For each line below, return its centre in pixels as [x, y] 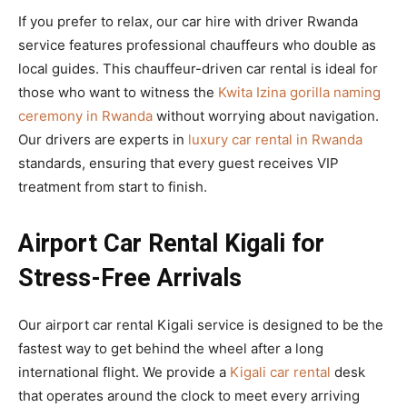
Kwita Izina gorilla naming [299, 93]
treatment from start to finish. [113, 187]
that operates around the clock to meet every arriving [189, 396]
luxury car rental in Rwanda [275, 140]
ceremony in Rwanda [85, 116]
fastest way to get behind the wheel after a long [171, 349]
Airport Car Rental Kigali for [171, 244]
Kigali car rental [280, 372]
